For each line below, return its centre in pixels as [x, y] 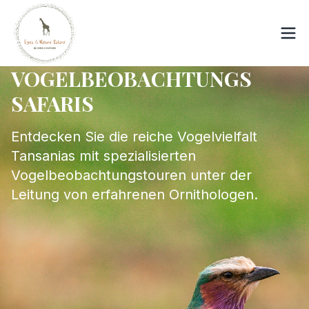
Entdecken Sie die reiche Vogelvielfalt [134, 137]
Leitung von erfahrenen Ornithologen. [134, 195]
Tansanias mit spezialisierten [103, 156]
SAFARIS [52, 103]
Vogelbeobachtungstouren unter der [131, 175]
